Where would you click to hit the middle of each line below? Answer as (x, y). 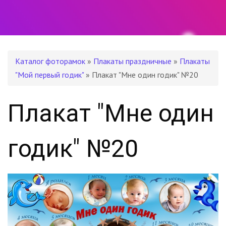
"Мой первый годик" (49, 75)
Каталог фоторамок (50, 61)
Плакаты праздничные (132, 61)
